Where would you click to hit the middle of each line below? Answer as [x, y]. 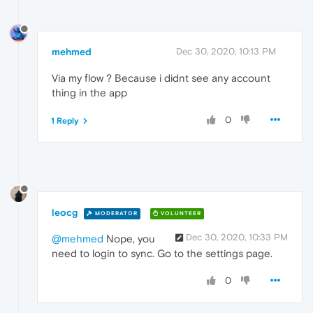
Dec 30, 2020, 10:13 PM [226, 52]
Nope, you [129, 239]
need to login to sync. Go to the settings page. [162, 254]
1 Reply [65, 121]
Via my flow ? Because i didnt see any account [161, 78]
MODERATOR [115, 213]
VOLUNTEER [180, 213]
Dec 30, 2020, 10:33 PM [237, 238]
